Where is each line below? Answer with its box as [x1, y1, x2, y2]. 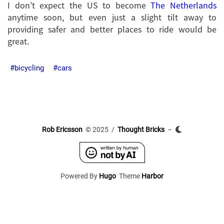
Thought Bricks [117, 125, 164, 133]
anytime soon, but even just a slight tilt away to [7, 10, 216, 23]
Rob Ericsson [42, 125, 82, 133]
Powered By [60, 171, 99, 180]
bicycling [14, 63, 44, 72]
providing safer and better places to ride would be [7, 22, 216, 35]
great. [7, 34, 29, 47]
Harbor [141, 171, 163, 180]
